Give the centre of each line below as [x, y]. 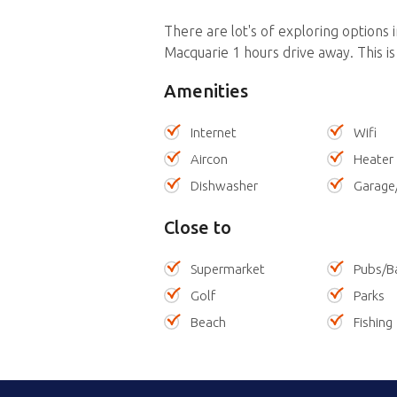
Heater [374, 160]
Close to [197, 228]
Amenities [206, 91]
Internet [213, 133]
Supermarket [227, 269]
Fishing [374, 323]
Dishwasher [224, 186]
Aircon [209, 160]
